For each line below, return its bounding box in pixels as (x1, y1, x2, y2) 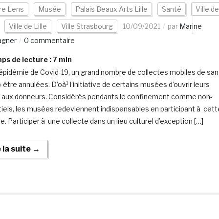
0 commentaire (23, 36, 75, 44)
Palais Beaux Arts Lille (75, 5, 148, 13)
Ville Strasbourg (61, 22, 113, 30)
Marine (179, 22, 202, 30)
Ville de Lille (8, 22, 47, 30)
